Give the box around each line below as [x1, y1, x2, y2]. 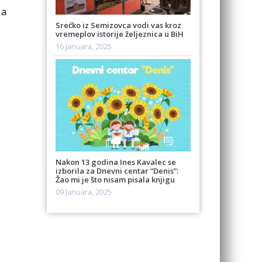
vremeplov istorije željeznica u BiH [56, 28, 184, 39]
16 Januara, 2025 [56, 40, 112, 51]
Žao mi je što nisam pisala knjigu [56, 174, 175, 185]
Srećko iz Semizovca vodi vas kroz [56, 19, 182, 30]
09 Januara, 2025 [56, 187, 112, 198]
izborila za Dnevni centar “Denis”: [56, 166, 179, 177]
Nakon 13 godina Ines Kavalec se [56, 157, 177, 168]
